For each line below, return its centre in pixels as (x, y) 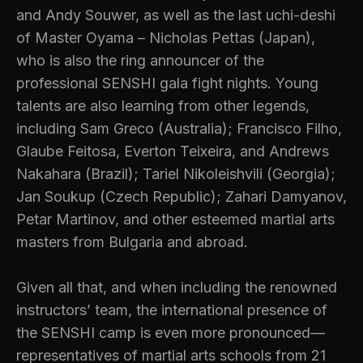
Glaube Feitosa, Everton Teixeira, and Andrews (173, 152)
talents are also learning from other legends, (163, 106)
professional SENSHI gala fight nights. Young (167, 83)
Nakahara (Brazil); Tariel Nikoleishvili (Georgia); (176, 174)
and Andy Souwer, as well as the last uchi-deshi (176, 15)
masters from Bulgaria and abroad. (132, 242)
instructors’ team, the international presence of (172, 310)
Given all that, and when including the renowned (177, 288)
